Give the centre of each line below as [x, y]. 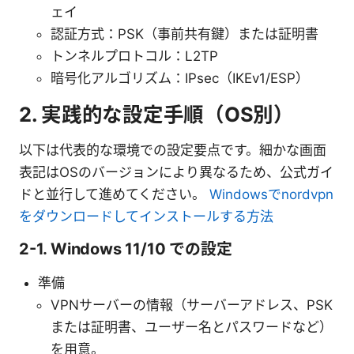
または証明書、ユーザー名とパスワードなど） [192, 328]
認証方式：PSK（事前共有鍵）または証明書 [185, 34]
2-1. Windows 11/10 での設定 [126, 249]
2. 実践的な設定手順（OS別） [156, 115]
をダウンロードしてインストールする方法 [146, 217]
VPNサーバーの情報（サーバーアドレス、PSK [192, 305]
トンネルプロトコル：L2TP [134, 56]
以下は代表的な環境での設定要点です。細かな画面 [173, 151]
